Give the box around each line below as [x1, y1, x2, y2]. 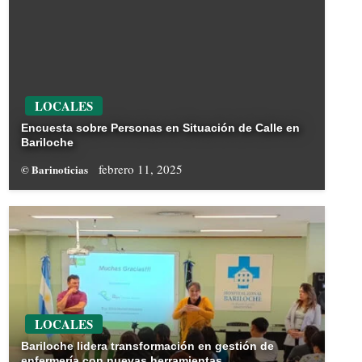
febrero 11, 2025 [98, 161, 183, 178]
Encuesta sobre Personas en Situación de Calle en [20, 121, 300, 135]
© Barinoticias [20, 162, 90, 178]
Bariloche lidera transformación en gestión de [20, 339, 274, 353]
